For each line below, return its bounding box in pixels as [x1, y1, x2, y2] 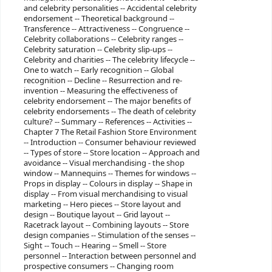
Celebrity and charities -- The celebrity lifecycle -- [23, 53, 195, 66]
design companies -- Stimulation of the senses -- [23, 229, 195, 241]
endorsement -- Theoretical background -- [23, 12, 174, 24]
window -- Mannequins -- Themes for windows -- [23, 167, 196, 179]
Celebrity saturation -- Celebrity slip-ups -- [23, 43, 172, 55]
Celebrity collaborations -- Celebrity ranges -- [23, 33, 183, 45]
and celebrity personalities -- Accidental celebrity [23, 2, 197, 14]
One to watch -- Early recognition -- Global [23, 64, 174, 76]
